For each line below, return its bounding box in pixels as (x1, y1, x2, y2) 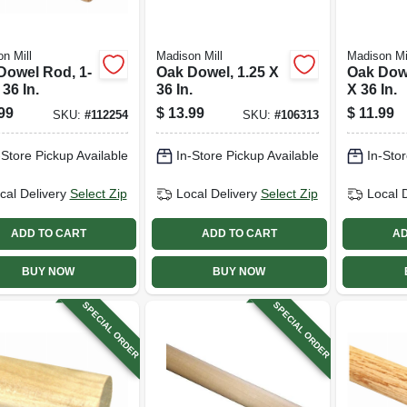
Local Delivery (175, 186, 257, 201)
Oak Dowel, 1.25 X (155, 64, 279, 80)
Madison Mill (155, 49, 223, 63)
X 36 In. (347, 81, 397, 97)
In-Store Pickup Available (175, 148, 319, 163)
